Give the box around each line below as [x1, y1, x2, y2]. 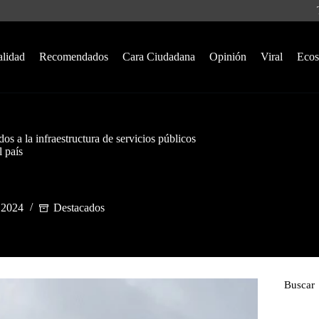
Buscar [283, 279, 315, 291]
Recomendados [38, 51, 108, 63]
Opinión [209, 51, 246, 63]
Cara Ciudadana [122, 51, 195, 63]
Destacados [53, 202, 105, 214]
